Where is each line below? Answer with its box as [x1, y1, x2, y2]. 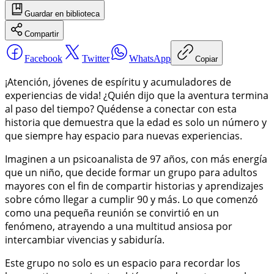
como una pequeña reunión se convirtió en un [5, 206, 219, 220]
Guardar [24, 9, 55, 18]
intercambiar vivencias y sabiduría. [5, 232, 165, 246]
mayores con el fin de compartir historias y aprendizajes [5, 179, 264, 193]
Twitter [82, 53, 109, 64]
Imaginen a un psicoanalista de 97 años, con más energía [5, 152, 267, 166]
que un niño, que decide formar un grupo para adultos [5, 165, 257, 179]
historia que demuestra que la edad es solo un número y [5, 115, 267, 129]
